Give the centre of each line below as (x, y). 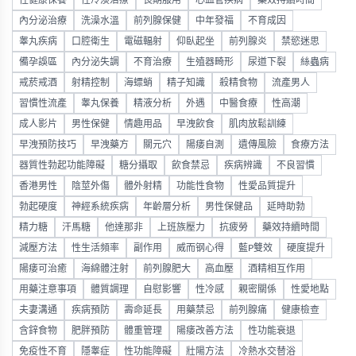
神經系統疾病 (100, 207)
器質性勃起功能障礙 (62, 165)
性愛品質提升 (267, 186)
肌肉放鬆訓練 (257, 124)
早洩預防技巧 (48, 145)
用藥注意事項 (48, 289)
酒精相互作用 (277, 269)
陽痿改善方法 (205, 331)
